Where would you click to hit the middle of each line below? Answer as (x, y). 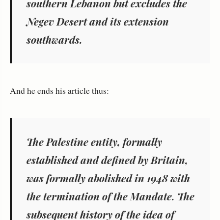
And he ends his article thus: (59, 91)
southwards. (55, 40)
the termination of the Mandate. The (110, 196)
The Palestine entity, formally (94, 142)
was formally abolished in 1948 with (108, 178)
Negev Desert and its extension (98, 21)
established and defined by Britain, (107, 160)
